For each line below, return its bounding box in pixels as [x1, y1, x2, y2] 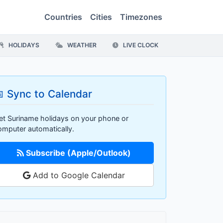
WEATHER [66, 41, 97, 49]
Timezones [120, 12, 162, 22]
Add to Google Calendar [30, 170, 125, 181]
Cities [90, 12, 112, 22]
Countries [44, 12, 82, 22]
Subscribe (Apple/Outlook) [23, 148, 131, 158]
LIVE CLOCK [121, 41, 158, 49]
